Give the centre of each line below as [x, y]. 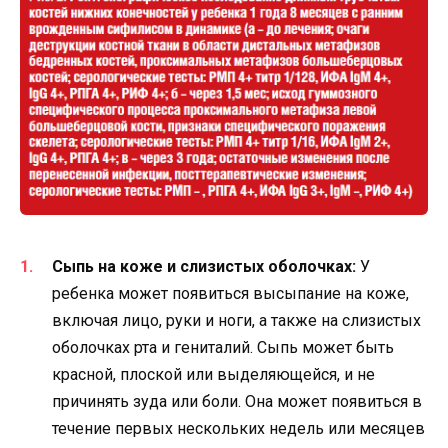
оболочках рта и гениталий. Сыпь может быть [223, 348]
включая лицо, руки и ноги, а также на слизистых [236, 321]
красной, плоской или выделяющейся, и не [213, 375]
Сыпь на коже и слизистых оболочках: [204, 267]
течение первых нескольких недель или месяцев [238, 429]
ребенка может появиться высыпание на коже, [230, 294]
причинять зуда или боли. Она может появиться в [237, 402]
